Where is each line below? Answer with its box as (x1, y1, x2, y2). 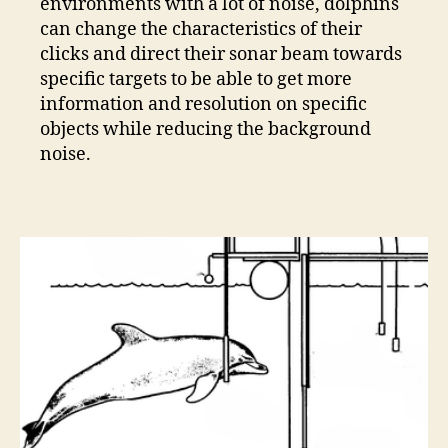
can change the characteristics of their (40, 18, 362, 42)
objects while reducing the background (40, 118, 371, 142)
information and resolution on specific (40, 93, 367, 117)
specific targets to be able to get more (40, 68, 352, 92)
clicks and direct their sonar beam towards (40, 43, 402, 67)
